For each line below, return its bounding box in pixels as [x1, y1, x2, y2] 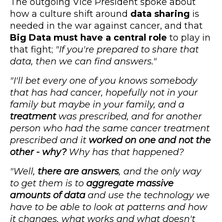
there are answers [38, 166, 119, 177]
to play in [167, 32, 211, 44]
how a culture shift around [10, 8, 130, 20]
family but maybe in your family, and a [10, 99, 184, 111]
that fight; [10, 44, 55, 55]
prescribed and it [10, 135, 89, 146]
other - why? [10, 147, 66, 158]
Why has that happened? [66, 147, 184, 158]
